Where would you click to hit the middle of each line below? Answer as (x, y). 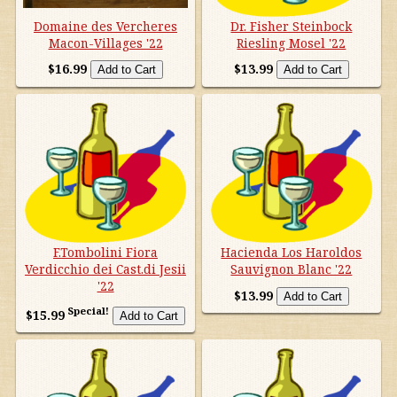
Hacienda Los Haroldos (292, 253)
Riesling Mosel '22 (292, 43)
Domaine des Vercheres (106, 26)
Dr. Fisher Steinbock (292, 26)
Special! (87, 311)
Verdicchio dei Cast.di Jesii (106, 269)
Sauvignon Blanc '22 (292, 269)
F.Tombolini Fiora (106, 253)
